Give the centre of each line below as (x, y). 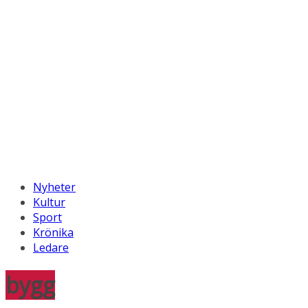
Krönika (53, 233)
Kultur (49, 202)
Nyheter (54, 187)
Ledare (51, 248)
